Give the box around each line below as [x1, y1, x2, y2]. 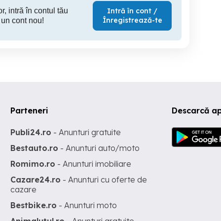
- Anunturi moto [57, 200, 117, 210]
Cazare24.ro [10, 175, 61, 184]
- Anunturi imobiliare [55, 159, 132, 169]
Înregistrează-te [102, 16, 162, 25]
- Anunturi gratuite [51, 127, 121, 137]
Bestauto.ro [10, 143, 59, 153]
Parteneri [10, 106, 49, 115]
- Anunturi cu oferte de [61, 175, 147, 184]
